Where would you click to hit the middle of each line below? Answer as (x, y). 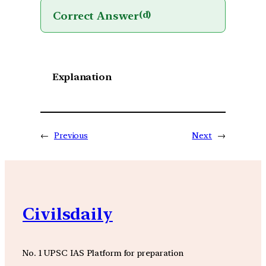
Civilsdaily (68, 213)
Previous (71, 135)
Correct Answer (96, 15)
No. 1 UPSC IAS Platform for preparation (103, 252)
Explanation (82, 77)
